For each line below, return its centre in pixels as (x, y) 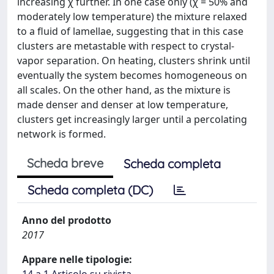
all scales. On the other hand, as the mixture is (124, 90)
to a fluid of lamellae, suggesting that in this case (130, 31)
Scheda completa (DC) (90, 190)
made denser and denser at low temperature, (123, 105)
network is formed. (61, 134)
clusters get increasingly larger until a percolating (132, 119)
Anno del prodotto (67, 220)
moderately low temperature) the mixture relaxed (132, 17)
